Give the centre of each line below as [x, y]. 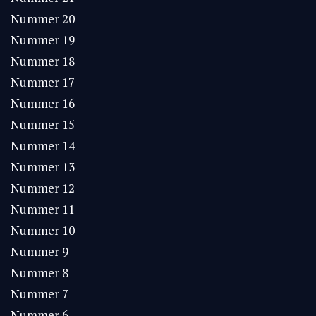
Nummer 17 [43, 82]
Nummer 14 [43, 146]
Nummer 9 [39, 251]
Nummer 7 [39, 294]
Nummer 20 [43, 19]
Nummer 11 [43, 209]
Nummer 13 [43, 167]
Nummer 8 [39, 273]
